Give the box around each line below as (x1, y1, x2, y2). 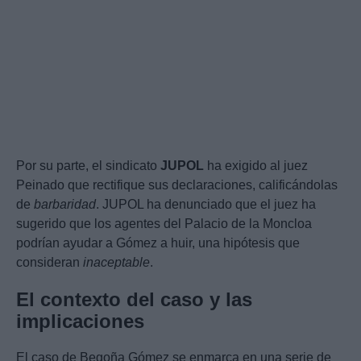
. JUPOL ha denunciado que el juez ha (96, 197, 316, 212)
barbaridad (34, 197, 96, 212)
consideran (16, 255, 83, 270)
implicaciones (16, 310, 144, 333)
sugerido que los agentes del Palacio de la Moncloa (16, 217, 312, 231)
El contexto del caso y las (16, 288, 252, 311)
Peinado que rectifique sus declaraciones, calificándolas (16, 178, 338, 193)
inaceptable (83, 255, 150, 270)
